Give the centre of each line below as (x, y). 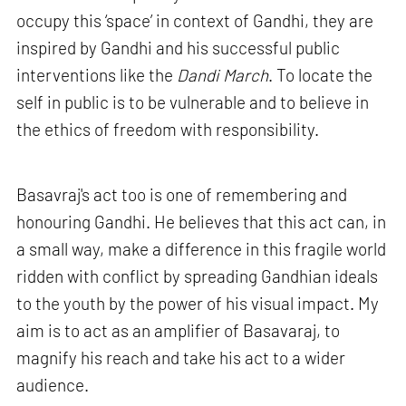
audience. (53, 384)
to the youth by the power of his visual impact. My (198, 303)
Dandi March (223, 75)
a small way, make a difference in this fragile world (202, 248)
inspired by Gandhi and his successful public (179, 48)
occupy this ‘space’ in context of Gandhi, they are (195, 21)
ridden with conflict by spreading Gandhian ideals (198, 275)
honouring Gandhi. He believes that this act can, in (202, 221)
